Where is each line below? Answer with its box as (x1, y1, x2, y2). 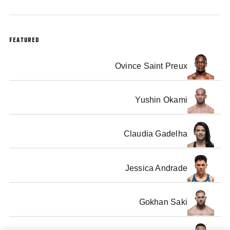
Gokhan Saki (139, 197, 188, 206)
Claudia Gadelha (123, 129, 188, 139)
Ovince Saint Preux (114, 61, 188, 70)
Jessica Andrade (125, 163, 188, 172)
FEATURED (9, 37, 40, 45)
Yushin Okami (135, 95, 188, 105)
